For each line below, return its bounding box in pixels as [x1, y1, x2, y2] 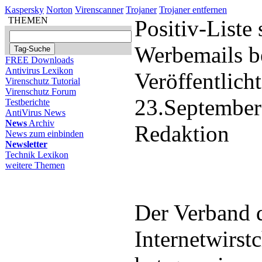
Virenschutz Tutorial [5, 76, 80, 86]
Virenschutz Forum [5, 87, 76, 96]
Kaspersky [5, 5, 44, 15]
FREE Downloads [5, 55, 74, 65]
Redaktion [135, 121, 229, 146]
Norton [46, 5, 73, 15]
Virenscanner [75, 5, 123, 15]
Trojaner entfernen [159, 5, 227, 15]
